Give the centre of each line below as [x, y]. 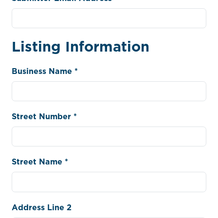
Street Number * [44, 117]
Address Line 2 [42, 207]
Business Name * [45, 71]
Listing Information [81, 46]
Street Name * [40, 162]
